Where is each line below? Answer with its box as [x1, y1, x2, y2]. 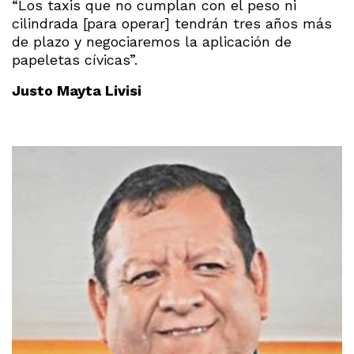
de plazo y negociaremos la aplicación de [12, 32, 292, 50]
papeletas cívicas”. [12, 51, 137, 68]
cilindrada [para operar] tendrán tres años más [12, 14, 332, 32]
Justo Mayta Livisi [12, 81, 141, 99]
